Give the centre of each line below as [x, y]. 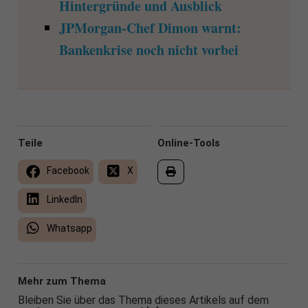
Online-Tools [189, 143]
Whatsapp [68, 229]
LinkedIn [63, 200]
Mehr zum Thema [62, 282]
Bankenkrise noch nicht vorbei [148, 50]
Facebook [67, 171]
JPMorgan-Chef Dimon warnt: [150, 28]
